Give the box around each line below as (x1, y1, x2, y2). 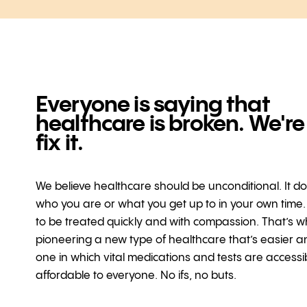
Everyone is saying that (36, 93, 270, 116)
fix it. (36, 132, 84, 155)
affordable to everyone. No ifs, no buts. (36, 269, 236, 282)
